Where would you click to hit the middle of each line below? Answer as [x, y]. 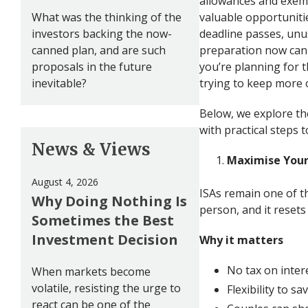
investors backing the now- [102, 33]
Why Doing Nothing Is [109, 201]
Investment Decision [105, 239]
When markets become [91, 271]
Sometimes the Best [103, 220]
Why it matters [241, 240]
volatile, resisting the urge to [106, 288]
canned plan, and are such [99, 50]
